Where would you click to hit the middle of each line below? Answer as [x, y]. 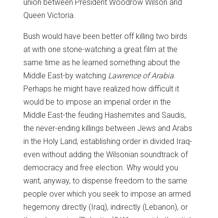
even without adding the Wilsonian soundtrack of [106, 154]
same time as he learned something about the [102, 62]
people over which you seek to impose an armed [107, 194]
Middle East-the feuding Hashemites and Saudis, [105, 115]
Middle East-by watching [66, 75]
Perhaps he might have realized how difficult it [101, 89]
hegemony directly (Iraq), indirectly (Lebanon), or [106, 207]
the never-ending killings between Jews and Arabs [108, 128]
